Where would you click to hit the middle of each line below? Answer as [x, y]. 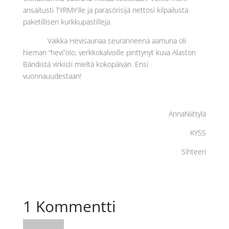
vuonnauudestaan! [52, 76]
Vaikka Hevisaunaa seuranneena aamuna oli [117, 41]
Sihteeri [194, 152]
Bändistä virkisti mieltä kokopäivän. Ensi [85, 64]
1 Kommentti [69, 206]
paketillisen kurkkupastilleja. [67, 22]
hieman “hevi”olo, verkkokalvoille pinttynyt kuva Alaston [109, 52]
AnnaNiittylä [188, 114]
